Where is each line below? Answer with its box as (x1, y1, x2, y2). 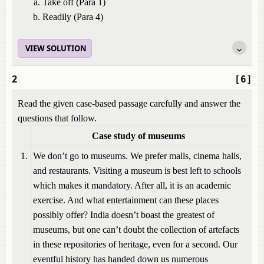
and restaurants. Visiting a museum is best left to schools (33, 166, 241, 176)
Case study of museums (91, 131, 185, 141)
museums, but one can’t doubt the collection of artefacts (33, 225, 239, 235)
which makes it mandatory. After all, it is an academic (33, 180, 231, 190)
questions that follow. (18, 113, 97, 123)
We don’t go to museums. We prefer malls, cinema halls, (33, 151, 242, 161)
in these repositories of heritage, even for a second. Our (33, 239, 237, 249)
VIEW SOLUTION (25, 43, 87, 54)
